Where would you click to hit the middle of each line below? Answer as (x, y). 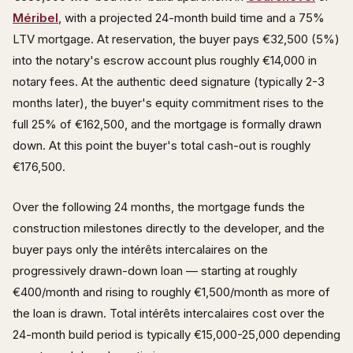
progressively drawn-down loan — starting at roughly (155, 271)
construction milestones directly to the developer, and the (169, 229)
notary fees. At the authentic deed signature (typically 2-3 (169, 82)
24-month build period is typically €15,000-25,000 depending (176, 335)
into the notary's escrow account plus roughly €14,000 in (165, 61)
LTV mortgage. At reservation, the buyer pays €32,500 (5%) (176, 39)
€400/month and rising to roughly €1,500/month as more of (171, 292)
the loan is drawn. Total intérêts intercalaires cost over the (169, 314)
